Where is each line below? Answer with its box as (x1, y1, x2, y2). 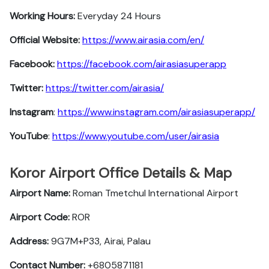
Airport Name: (10, 187, 73, 199)
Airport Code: (10, 211, 72, 223)
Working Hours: (10, 10, 75, 22)
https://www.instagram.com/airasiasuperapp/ (58, 106, 255, 118)
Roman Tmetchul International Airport (73, 187, 238, 199)
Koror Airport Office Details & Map (10, 164, 232, 182)
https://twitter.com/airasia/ (46, 82, 164, 94)
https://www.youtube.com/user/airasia (52, 130, 219, 142)
